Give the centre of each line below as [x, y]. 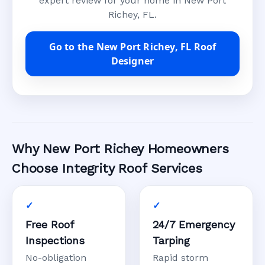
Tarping [171, 241]
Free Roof [49, 225]
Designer [132, 61]
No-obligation [56, 258]
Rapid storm [180, 258]
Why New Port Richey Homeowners [120, 149]
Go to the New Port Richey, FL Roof [132, 47]
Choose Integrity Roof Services [107, 169]
